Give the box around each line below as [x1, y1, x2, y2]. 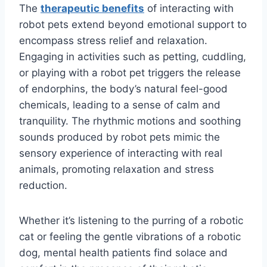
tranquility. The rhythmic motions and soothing [19, 115, 241, 128]
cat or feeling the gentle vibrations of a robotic [19, 231, 241, 243]
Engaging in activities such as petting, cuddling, [19, 51, 246, 63]
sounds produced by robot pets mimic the [19, 131, 220, 144]
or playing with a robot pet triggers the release [19, 67, 241, 79]
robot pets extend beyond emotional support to [19, 18, 247, 31]
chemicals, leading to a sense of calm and [19, 99, 221, 111]
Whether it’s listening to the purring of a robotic [19, 215, 243, 227]
